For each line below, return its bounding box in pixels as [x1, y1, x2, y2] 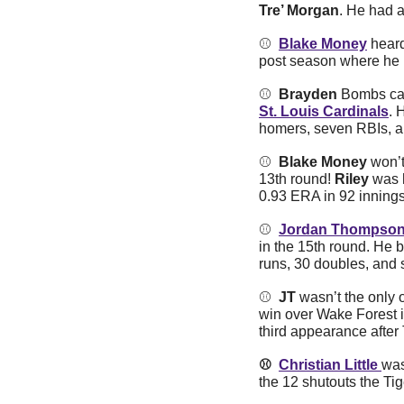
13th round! [259, 171, 331, 188]
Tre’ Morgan [259, 3, 339, 19]
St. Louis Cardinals [259, 104, 389, 120]
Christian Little [279, 357, 381, 373]
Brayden [279, 87, 337, 103]
